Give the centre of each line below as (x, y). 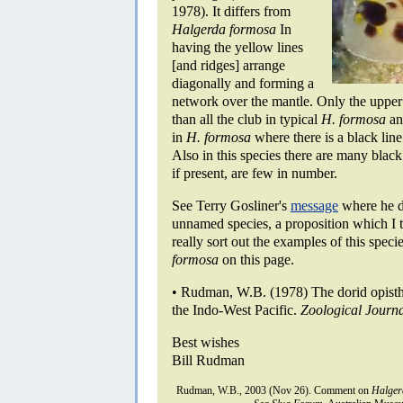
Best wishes (206, 342)
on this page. (256, 259)
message (314, 205)
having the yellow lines (237, 47)
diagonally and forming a (243, 83)
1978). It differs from (231, 11)
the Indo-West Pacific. (236, 309)
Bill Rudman (208, 360)
